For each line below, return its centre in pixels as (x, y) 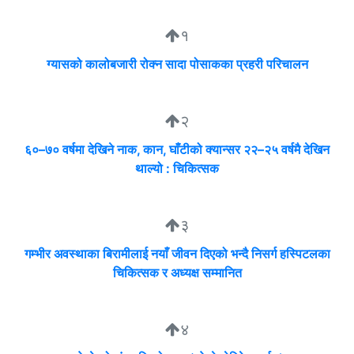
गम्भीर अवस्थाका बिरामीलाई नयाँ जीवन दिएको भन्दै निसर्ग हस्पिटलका (177, 254)
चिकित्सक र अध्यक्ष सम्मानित (177, 273)
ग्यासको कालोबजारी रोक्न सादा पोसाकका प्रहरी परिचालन (177, 64)
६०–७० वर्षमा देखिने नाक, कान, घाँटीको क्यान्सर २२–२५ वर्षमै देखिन (177, 150)
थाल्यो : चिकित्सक (177, 169)
